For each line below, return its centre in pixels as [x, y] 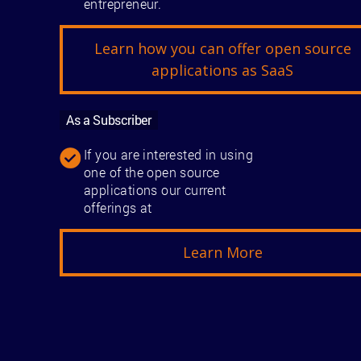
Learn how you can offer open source [222, 48]
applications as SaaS [222, 70]
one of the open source [152, 172]
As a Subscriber [109, 119]
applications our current [155, 189]
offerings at [118, 207]
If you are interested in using [168, 154]
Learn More [222, 252]
